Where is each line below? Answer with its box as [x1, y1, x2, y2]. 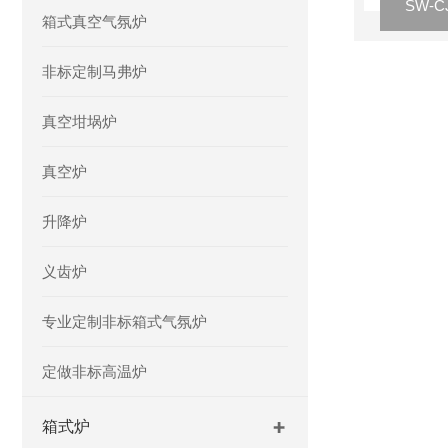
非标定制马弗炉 [42, 63, 147, 80]
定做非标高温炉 [42, 363, 147, 380]
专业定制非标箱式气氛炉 [42, 313, 207, 330]
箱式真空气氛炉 [42, 13, 147, 30]
